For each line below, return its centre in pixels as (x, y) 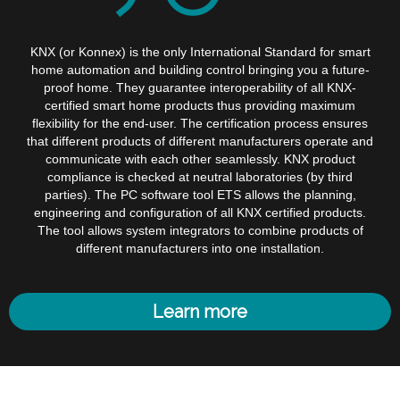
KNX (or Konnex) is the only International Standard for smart (200, 52)
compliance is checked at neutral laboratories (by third (200, 177)
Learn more (200, 312)
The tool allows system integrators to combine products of (200, 230)
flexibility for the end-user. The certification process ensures (200, 123)
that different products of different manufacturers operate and (200, 141)
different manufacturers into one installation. (200, 248)
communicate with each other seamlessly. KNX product (200, 159)
